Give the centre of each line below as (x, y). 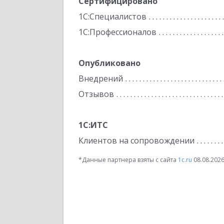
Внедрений (101, 78)
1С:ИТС (93, 125)
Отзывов (96, 94)
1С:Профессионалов (117, 32)
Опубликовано (109, 63)
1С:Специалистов (112, 16)
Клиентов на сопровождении (136, 140)
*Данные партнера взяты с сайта (128, 160)
